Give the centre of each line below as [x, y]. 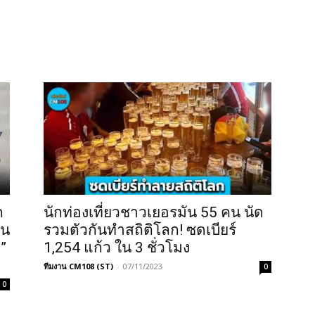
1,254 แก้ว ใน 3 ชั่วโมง [117, 247]
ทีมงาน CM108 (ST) [78, 266]
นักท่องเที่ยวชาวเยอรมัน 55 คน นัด [154, 212]
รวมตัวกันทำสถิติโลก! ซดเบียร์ [140, 230]
